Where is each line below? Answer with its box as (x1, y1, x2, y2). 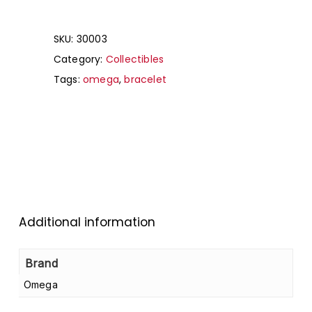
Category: (53, 52, 106, 67)
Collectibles (105, 52, 164, 67)
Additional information (18, 214, 155, 231)
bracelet (124, 72, 167, 87)
